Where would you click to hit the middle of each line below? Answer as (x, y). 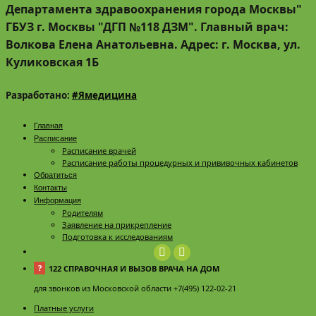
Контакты (50, 187)
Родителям (83, 212)
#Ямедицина (104, 96)
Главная (48, 125)
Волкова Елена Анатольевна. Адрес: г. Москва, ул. (153, 44)
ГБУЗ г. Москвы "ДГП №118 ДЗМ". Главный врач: (147, 26)
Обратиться (55, 175)
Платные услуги (64, 308)
